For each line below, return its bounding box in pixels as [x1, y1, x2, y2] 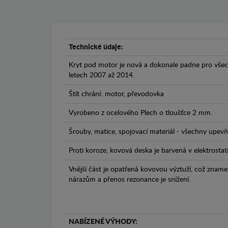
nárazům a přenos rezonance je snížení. [69, 176, 190, 184]
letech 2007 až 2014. [69, 72, 134, 79]
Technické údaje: [69, 44, 123, 51]
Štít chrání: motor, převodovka [69, 91, 164, 98]
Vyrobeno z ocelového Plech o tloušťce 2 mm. [69, 109, 212, 117]
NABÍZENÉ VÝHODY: [69, 218, 137, 226]
